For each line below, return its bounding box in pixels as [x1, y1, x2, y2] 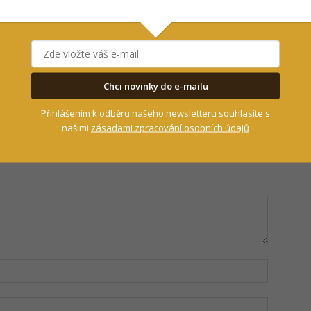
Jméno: [267, 259, 301, 271]
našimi [62, 121, 91, 134]
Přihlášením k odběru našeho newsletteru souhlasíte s [41, 106, 270, 119]
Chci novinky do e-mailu [103, 79, 208, 92]
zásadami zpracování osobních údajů [91, 121, 249, 134]
